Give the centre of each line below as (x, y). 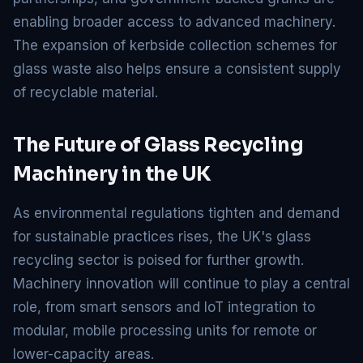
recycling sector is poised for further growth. (158, 260)
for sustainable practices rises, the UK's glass (162, 236)
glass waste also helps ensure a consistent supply (177, 68)
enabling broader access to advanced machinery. (174, 21)
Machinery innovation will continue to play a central (181, 283)
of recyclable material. (85, 92)
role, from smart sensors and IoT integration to (164, 307)
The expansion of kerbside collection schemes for (175, 45)
